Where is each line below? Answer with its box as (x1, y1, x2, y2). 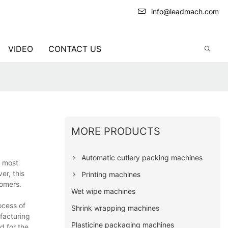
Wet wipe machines (71, 186, 136, 195)
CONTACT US (48, 44, 101, 54)
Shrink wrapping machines (71, 203, 160, 212)
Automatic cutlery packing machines (81, 153, 203, 162)
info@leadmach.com (151, 7, 219, 16)
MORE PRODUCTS (71, 125, 161, 137)
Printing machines (81, 169, 141, 179)
